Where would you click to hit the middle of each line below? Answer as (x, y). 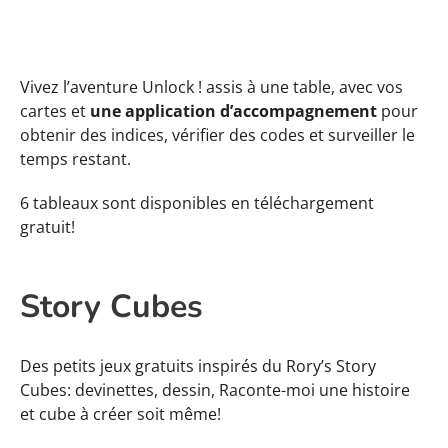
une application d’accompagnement (233, 110)
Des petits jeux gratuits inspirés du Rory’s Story (198, 365)
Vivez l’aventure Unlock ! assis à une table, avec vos (211, 86)
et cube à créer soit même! (120, 413)
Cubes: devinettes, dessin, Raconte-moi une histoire (215, 389)
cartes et (55, 110)
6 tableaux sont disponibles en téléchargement (197, 202)
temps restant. (75, 158)
